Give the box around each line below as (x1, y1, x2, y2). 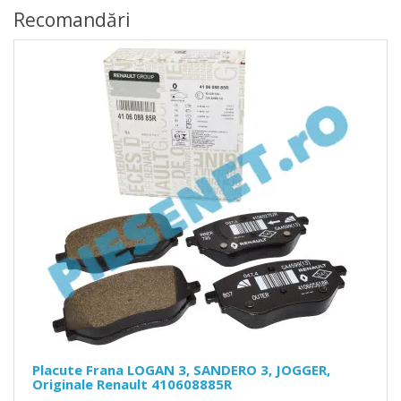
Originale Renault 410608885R (32, 375, 232, 394)
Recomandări (13, 7, 131, 33)
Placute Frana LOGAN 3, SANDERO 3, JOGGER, (32, 361, 330, 380)
